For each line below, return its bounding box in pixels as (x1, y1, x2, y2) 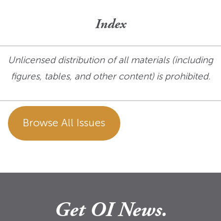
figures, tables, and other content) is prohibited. (10, 70, 211, 82)
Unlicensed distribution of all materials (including (8, 54, 213, 66)
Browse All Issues (23, 116, 106, 130)
